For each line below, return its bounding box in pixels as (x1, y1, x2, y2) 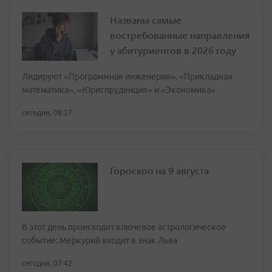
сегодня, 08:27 (22, 109, 72, 117)
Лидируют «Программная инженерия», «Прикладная (22, 72, 233, 82)
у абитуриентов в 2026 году (110, 44, 236, 57)
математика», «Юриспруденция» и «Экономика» (22, 85, 216, 95)
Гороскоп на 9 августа (110, 164, 209, 177)
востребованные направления (110, 29, 250, 42)
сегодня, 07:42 (22, 259, 72, 268)
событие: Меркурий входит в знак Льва (22, 236, 177, 246)
